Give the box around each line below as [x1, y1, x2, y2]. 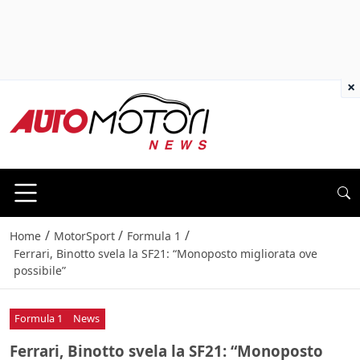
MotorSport [53, 228, 115, 244]
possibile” [13, 263, 66, 279]
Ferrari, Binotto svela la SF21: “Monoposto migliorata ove [13, 246, 317, 262]
